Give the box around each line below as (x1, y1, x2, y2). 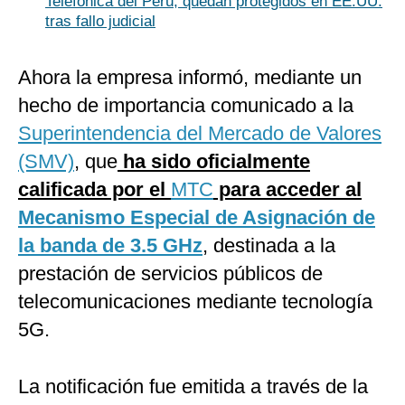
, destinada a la (202, 234, 335, 258)
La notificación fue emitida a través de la (18, 375, 368, 399)
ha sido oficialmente (118, 150, 310, 174)
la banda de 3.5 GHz (18, 234, 202, 258)
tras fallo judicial (45, 13, 155, 31)
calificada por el (18, 178, 171, 202)
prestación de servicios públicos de (18, 262, 323, 286)
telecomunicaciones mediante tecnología (18, 290, 372, 314)
